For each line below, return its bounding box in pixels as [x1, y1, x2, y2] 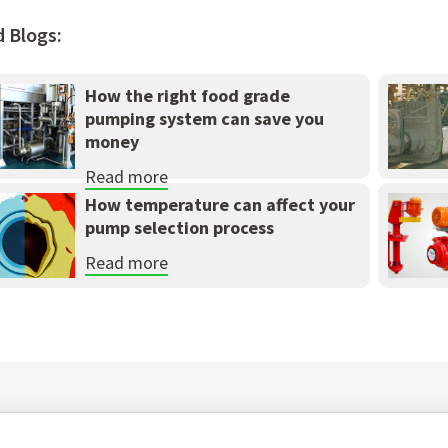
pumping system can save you [84, 107, 324, 131]
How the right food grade [84, 84, 290, 108]
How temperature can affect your [84, 193, 355, 217]
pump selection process [84, 216, 274, 240]
